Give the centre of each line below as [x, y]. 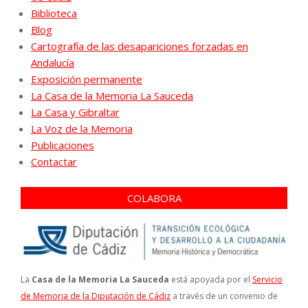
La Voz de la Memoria [82, 129]
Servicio [267, 280]
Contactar [54, 162]
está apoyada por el [211, 280]
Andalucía [53, 63]
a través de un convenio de [224, 296]
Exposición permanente [87, 79]
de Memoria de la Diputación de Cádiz [96, 296]
